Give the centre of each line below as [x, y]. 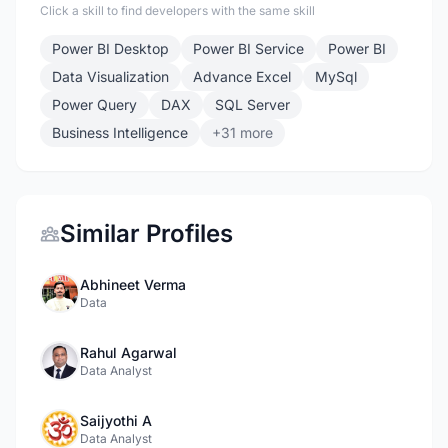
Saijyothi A [116, 420]
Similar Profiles [146, 233]
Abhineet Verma [133, 284]
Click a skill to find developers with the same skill [177, 10]
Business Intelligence [120, 132]
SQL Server [252, 104]
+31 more [242, 132]
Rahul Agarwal [128, 352]
